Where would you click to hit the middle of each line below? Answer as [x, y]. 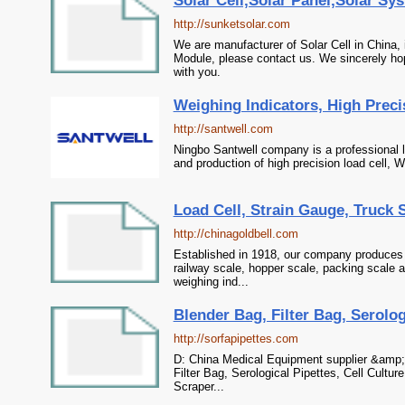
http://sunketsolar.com [231, 24]
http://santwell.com [223, 129]
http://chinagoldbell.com [235, 234]
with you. [197, 72]
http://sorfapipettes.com [235, 339]
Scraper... [198, 386]
